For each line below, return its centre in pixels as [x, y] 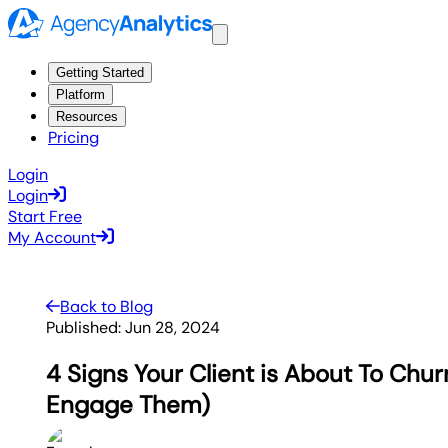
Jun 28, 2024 [173, 328]
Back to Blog [107, 307]
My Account [52, 238]
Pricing [73, 138]
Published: [84, 328]
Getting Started [100, 73]
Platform [80, 95]
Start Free [45, 217]
